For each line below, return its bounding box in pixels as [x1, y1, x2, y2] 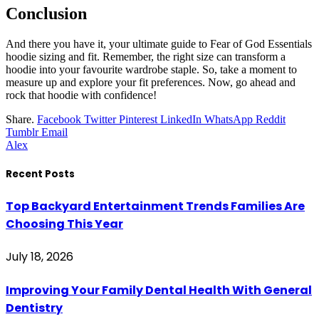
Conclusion [6, 4, 87, 23]
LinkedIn [160, 113, 202, 125]
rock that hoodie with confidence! [6, 88, 157, 101]
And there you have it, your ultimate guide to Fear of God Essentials [6, 37, 312, 50]
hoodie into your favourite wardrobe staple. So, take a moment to [6, 63, 297, 75]
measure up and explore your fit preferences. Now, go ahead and [6, 75, 296, 88]
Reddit [256, 113, 286, 125]
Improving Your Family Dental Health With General [6, 281, 312, 298]
